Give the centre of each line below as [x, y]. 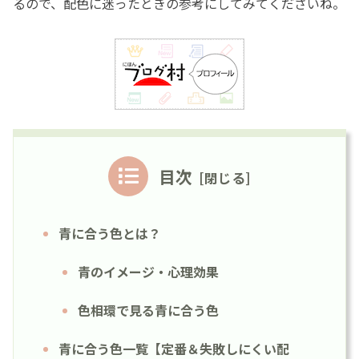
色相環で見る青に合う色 [148, 310]
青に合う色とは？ [110, 233]
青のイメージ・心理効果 [148, 271]
